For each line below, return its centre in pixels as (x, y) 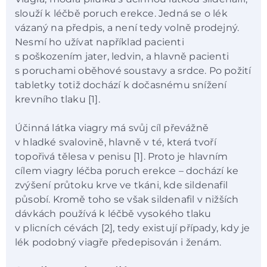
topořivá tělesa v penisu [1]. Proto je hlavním (122, 156)
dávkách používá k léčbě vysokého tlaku (113, 213)
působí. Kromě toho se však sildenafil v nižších (127, 199)
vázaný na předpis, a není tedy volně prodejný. (127, 27)
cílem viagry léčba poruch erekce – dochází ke (127, 170)
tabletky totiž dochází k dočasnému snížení (121, 85)
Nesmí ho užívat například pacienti (100, 42)
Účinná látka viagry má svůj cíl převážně (112, 128)
